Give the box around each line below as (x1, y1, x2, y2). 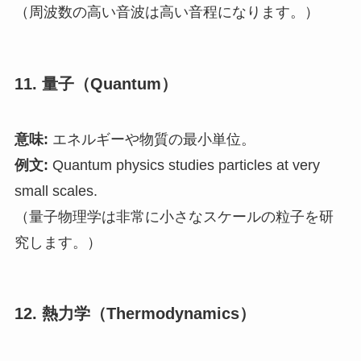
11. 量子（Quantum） (14, 74, 177, 93)
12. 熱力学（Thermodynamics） (14, 305, 255, 323)
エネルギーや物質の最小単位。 (48, 131, 255, 147)
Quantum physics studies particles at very (48, 156, 320, 173)
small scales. (14, 182, 98, 199)
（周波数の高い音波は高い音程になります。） (14, 4, 319, 21)
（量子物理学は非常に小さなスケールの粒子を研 (14, 208, 334, 225)
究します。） (14, 234, 102, 251)
